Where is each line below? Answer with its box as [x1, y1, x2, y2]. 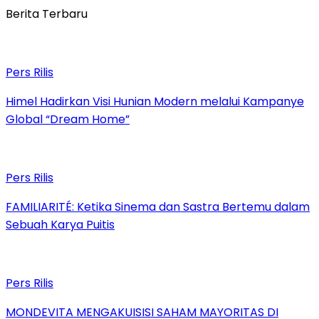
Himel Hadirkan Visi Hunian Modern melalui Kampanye [6, 93, 304, 110]
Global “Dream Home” [6, 111, 130, 128]
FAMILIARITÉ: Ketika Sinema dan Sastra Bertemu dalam [6, 199, 310, 216]
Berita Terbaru [6, 6, 88, 23]
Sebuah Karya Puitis [6, 216, 115, 234]
